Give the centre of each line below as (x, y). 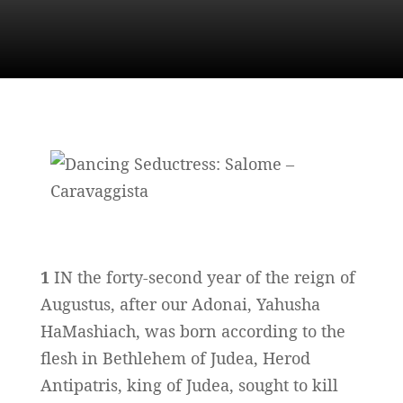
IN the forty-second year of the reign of (202, 278)
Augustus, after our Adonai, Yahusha (180, 304)
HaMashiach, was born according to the (193, 331)
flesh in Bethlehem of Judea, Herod (175, 358)
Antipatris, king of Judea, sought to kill (189, 385)
